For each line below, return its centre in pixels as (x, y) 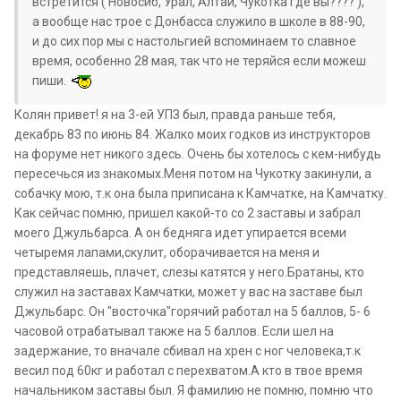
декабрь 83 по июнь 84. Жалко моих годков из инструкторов (192, 135)
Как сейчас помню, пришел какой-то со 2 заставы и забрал (188, 213)
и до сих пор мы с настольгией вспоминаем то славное (194, 42)
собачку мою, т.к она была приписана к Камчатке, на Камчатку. (200, 194)
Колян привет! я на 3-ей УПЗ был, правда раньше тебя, (175, 115)
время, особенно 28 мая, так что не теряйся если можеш (199, 61)
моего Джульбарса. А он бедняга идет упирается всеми (180, 233)
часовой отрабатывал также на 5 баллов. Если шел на (174, 332)
